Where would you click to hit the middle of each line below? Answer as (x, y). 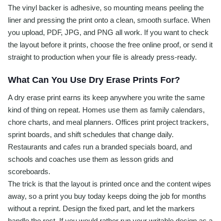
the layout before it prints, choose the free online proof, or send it (110, 45)
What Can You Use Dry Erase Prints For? (94, 80)
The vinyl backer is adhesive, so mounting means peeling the (106, 8)
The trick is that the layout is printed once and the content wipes (110, 184)
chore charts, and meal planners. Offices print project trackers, (108, 122)
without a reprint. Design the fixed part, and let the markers (101, 209)
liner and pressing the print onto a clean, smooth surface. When (109, 20)
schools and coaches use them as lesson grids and (91, 159)
